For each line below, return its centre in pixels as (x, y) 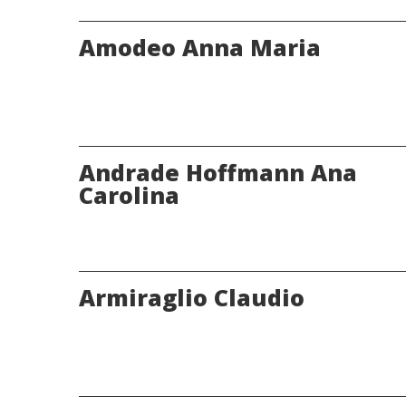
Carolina (129, 195)
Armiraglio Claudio (192, 298)
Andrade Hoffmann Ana (218, 173)
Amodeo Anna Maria (200, 48)
